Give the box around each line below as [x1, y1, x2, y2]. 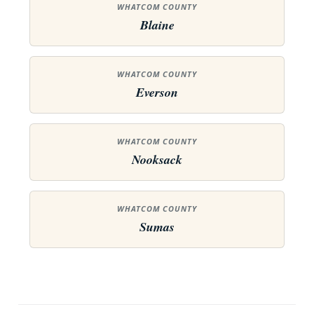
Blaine [139, 16, 175, 34]
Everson [136, 83, 178, 101]
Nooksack [132, 151, 182, 168]
